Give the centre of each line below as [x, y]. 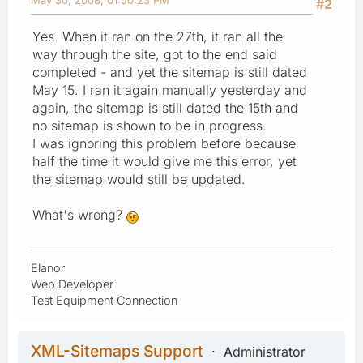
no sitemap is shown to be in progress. [149, 125]
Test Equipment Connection [104, 300]
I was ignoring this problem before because [164, 143]
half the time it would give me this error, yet [164, 161]
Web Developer [72, 284]
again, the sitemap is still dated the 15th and [165, 107]
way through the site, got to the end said [155, 54]
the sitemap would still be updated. [139, 179]
